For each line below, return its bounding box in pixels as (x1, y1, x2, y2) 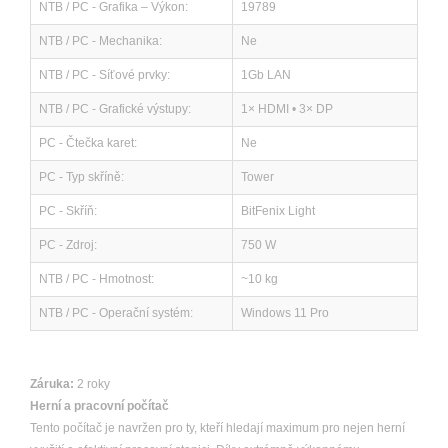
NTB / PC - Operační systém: (39, 306, 193, 320)
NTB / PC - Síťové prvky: (39, 68, 170, 82)
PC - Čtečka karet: (39, 136, 137, 150)
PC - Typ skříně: (39, 170, 124, 184)
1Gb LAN (241, 68, 291, 82)
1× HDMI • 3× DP (241, 102, 333, 116)
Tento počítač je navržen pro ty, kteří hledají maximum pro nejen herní (30, 421, 405, 435)
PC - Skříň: (39, 204, 97, 218)
